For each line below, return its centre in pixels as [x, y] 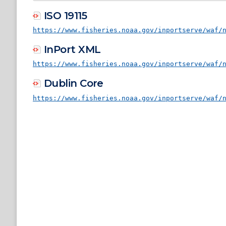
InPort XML [72, 50]
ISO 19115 [65, 16]
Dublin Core [74, 83]
